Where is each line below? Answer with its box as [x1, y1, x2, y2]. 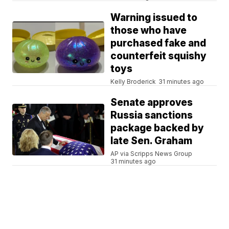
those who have [110, 25, 187, 37]
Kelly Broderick [110, 78, 156, 86]
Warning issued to [110, 12, 198, 24]
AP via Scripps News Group [110, 150, 193, 158]
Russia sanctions [110, 109, 193, 122]
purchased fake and [110, 37, 207, 50]
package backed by [110, 122, 204, 134]
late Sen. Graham [110, 135, 193, 147]
